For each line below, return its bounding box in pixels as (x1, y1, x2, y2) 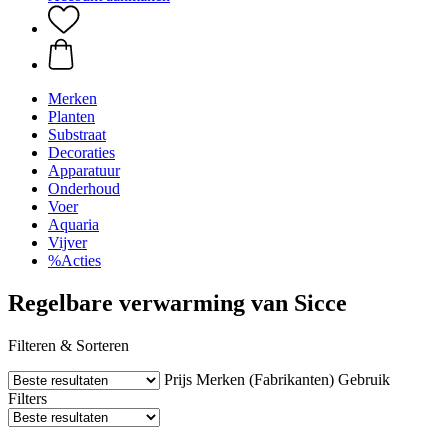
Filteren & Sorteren (8, 336, 129, 354)
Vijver (48, 234, 87, 251)
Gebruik (338, 370, 390, 388)
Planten (48, 108, 95, 125)
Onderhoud (48, 180, 120, 197)
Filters (8, 389, 47, 407)
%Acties (48, 252, 101, 269)
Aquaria (48, 216, 99, 233)
